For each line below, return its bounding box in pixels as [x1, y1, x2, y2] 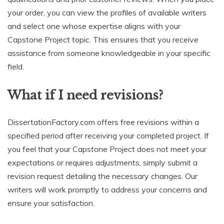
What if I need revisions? [7, 88, 163, 103]
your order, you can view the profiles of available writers [7, 7, 206, 18]
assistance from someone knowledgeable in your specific [7, 48, 210, 58]
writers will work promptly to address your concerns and [7, 184, 207, 195]
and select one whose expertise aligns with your [7, 21, 180, 31]
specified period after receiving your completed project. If [7, 130, 209, 141]
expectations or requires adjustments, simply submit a [7, 157, 197, 168]
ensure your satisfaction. [7, 198, 94, 208]
